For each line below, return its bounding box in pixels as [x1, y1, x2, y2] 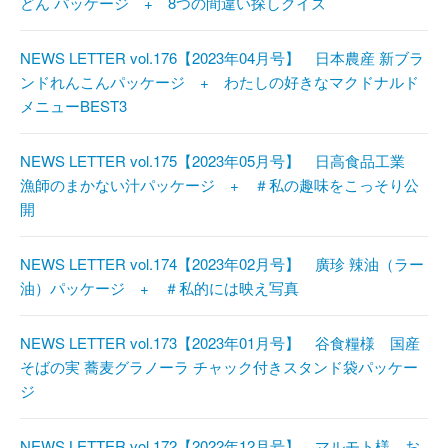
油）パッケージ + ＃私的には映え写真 [20, 277, 299, 299]
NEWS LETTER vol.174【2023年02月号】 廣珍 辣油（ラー [20, 253, 424, 275]
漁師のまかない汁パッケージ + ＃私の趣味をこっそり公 [20, 174, 419, 196]
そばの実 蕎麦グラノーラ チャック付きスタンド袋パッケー [20, 356, 418, 378]
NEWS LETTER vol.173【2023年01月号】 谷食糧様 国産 [20, 332, 420, 354]
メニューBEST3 [20, 95, 127, 117]
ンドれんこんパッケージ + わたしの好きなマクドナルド [20, 71, 419, 93]
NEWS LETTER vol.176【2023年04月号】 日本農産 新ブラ [20, 47, 424, 69]
